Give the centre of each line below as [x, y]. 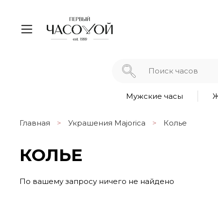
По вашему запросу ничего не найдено [97, 181]
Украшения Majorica [107, 123]
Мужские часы [154, 96]
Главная [35, 123]
